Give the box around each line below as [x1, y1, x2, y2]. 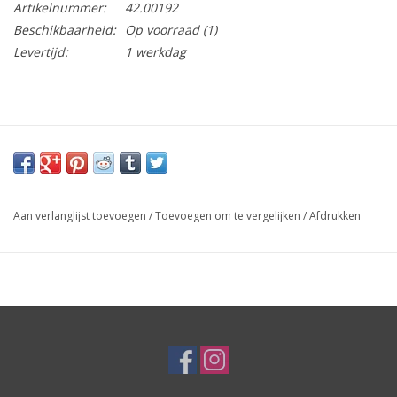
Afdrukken [309, 208, 361, 224]
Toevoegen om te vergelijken [155, 208, 303, 224]
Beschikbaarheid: [13, 21, 116, 39]
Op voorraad [125, 21, 199, 39]
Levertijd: [13, 43, 68, 61]
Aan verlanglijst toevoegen [13, 208, 146, 224]
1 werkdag [125, 43, 186, 61]
